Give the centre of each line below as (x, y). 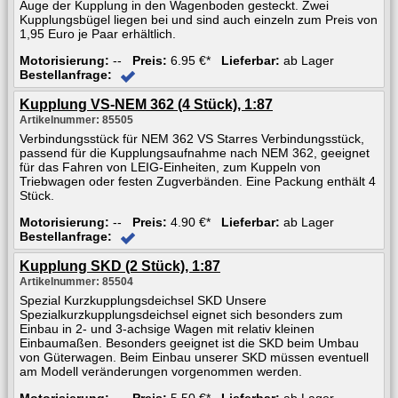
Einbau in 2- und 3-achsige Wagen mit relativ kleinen (167, 328)
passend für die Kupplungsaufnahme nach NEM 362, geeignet (195, 152)
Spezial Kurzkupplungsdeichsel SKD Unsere (143, 300)
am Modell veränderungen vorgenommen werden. (161, 371)
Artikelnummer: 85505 (76, 119)
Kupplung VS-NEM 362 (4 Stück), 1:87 (146, 104)
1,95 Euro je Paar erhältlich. (98, 33)
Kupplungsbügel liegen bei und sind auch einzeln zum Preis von (199, 19)
